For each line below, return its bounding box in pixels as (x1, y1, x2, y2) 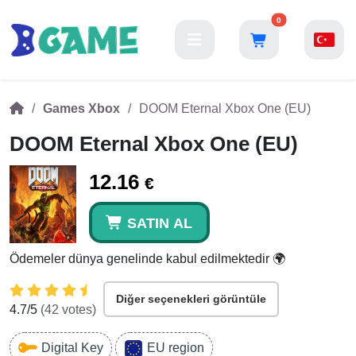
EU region (147, 340, 204, 354)
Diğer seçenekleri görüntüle (116, 292, 266, 305)
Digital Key (41, 340, 103, 354)
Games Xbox (43, 102, 120, 115)
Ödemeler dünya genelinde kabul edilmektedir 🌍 (10, 252, 285, 265)
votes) (59, 303, 96, 316)
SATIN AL (127, 215, 192, 231)
